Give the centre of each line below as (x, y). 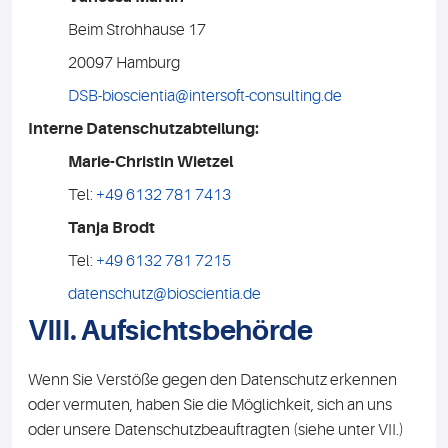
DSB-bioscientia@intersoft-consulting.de (205, 96)
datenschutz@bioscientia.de (164, 294)
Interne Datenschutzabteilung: (143, 129)
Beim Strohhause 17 (137, 30)
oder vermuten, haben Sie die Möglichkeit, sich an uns (210, 405)
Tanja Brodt (111, 228)
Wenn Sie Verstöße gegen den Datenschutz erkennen (212, 380)
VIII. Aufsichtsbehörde (170, 331)
